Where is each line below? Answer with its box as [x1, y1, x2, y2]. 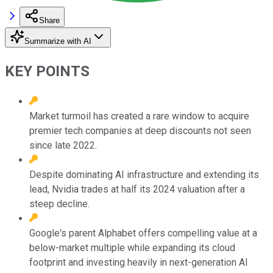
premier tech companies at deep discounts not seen [29, 124, 251, 136]
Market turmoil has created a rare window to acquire [29, 110, 249, 122]
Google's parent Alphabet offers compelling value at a [29, 227, 257, 239]
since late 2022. [29, 139, 97, 151]
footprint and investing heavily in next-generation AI [29, 256, 248, 268]
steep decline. [29, 197, 90, 210]
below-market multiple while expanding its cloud [29, 241, 235, 253]
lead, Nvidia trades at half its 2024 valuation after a [29, 183, 245, 195]
